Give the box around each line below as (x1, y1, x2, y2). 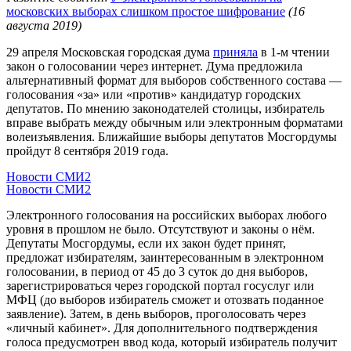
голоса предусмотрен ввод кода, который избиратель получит (6, 335, 337, 349)
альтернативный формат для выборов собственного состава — (6, 73, 342, 87)
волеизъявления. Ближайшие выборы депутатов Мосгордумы (6, 129, 337, 143)
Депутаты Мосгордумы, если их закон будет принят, (6, 236, 286, 250)
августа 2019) (6, 18, 81, 32)
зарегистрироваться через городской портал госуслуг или (6, 278, 314, 292)
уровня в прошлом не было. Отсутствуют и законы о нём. (6, 222, 315, 236)
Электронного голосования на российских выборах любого (6, 208, 327, 222)
